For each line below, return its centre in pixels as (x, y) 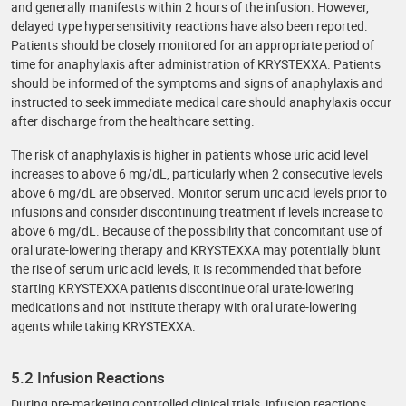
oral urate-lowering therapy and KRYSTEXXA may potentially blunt (196, 250)
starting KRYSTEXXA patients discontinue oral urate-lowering (182, 288)
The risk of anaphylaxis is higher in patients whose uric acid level (189, 155)
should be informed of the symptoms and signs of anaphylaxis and (197, 83)
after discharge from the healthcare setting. (133, 121)
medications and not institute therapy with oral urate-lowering (184, 307)
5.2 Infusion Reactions (88, 377)
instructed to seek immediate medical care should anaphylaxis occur (201, 102)
